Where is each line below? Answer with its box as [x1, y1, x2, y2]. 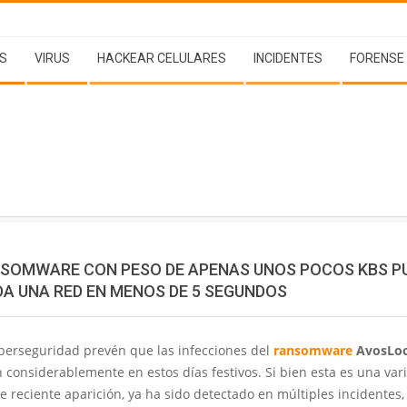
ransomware [273, 341, 352, 359]
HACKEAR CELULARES [97, 51, 226, 65]
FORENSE [350, 51, 404, 65]
